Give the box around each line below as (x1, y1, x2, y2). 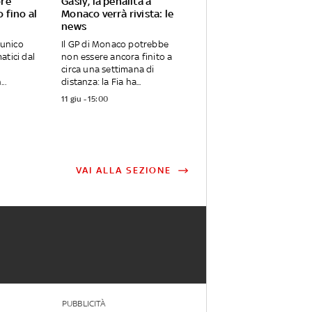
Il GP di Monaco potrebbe (61, 39, 169, 50)
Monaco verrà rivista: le (61, 8, 174, 20)
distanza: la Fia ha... (61, 77, 141, 88)
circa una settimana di (61, 64, 155, 75)
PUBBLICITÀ (61, 299, 105, 309)
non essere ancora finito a (61, 52, 173, 63)
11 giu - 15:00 (61, 94, 109, 104)
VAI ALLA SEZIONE (75, 165, 171, 176)
